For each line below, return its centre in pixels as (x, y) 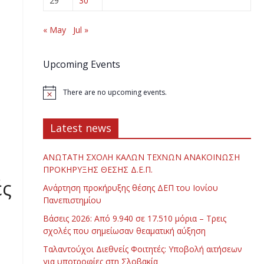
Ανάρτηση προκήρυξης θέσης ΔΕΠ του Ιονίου (130, 188)
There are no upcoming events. (115, 93)
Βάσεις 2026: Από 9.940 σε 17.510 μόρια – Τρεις (134, 219)
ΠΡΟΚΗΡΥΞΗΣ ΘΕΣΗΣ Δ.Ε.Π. (98, 170)
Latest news (80, 128)
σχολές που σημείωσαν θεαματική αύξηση (124, 231)
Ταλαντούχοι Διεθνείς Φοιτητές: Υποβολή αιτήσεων (142, 249)
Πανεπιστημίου (72, 200)
